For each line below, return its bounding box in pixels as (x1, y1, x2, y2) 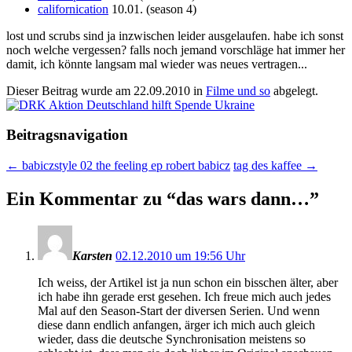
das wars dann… (176, 188, 310, 209)
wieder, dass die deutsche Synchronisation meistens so (38, 332, 306, 346)
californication (38, 2, 108, 16)
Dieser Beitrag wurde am (6, 83, 134, 97)
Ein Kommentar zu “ (6, 188, 176, 209)
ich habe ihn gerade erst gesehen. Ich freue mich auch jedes (38, 289, 331, 303)
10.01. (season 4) (108, 2, 196, 16)
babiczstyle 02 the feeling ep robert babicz (19, 159, 230, 173)
